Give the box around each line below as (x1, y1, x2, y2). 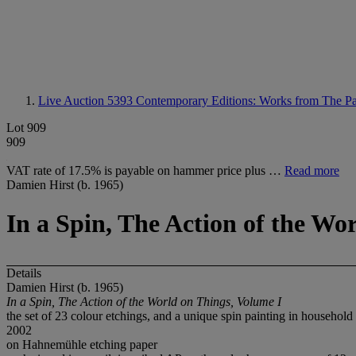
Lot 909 (6, 121, 46, 134)
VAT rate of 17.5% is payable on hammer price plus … (6, 164, 284, 177)
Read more (284, 164, 339, 177)
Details (6, 265, 41, 280)
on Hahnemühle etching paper (6, 337, 157, 351)
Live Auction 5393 (38, 94, 136, 107)
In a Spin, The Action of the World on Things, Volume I (6, 294, 281, 308)
